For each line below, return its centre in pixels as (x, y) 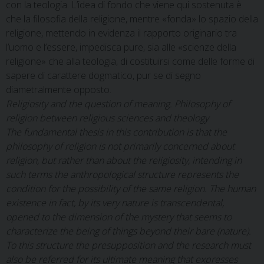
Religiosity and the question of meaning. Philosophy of (118, 104)
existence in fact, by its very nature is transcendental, (115, 203)
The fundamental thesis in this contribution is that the (116, 132)
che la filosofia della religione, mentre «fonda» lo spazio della (132, 19)
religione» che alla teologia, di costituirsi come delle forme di (130, 61)
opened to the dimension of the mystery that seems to (119, 217)
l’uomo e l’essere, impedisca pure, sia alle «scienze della (121, 47)
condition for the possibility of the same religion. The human (131, 189)
